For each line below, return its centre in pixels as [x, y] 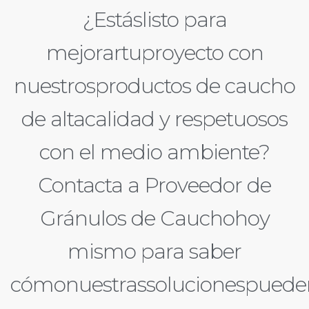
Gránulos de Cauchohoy [154, 218]
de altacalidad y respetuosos [154, 119]
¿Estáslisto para [154, 19]
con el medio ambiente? [154, 152]
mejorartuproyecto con [154, 52]
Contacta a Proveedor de [154, 185]
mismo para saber [154, 251]
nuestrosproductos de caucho [154, 86]
